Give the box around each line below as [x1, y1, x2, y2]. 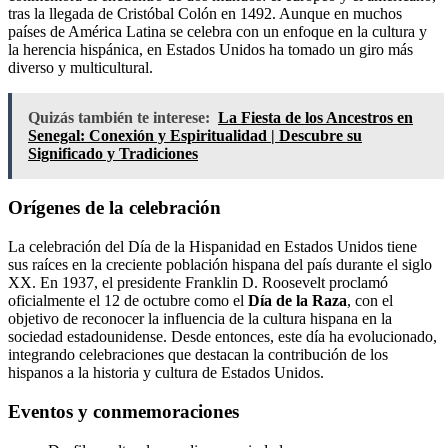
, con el [347, 292, 393, 310]
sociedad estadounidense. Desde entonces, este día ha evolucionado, [8, 328, 437, 346]
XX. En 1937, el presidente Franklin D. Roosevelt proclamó [8, 274, 388, 292]
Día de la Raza [248, 292, 347, 310]
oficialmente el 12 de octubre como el [8, 292, 248, 310]
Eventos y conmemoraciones [8, 400, 239, 422]
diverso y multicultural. [8, 58, 153, 76]
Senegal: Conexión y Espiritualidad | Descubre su [28, 126, 362, 144]
